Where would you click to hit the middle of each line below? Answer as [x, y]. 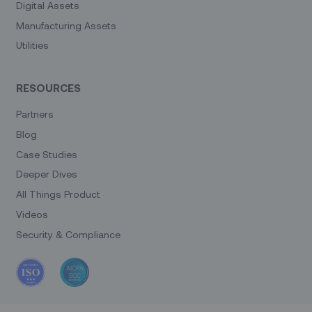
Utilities [33, 45]
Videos [32, 214]
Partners [35, 114]
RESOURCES [49, 88]
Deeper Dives [47, 174]
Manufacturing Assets [67, 25]
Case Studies [47, 154]
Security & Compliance [69, 234]
